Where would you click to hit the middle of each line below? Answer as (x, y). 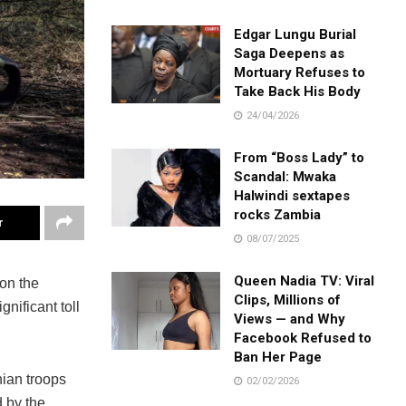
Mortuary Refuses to (300, 72)
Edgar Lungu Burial (295, 34)
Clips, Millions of (288, 300)
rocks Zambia (278, 214)
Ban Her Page (278, 357)
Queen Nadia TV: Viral (304, 280)
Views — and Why (290, 319)
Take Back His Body (298, 91)
